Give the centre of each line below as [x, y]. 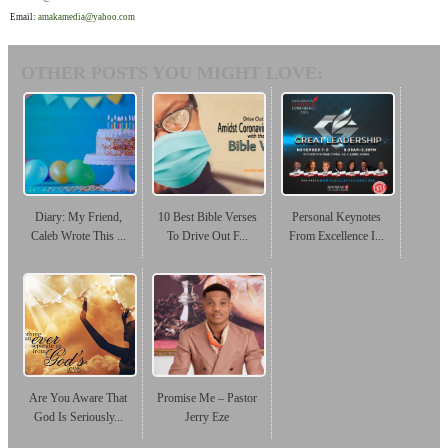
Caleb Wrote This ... [78, 236]
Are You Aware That [78, 398]
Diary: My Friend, [78, 217]
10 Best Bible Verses [207, 217]
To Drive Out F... [207, 236]
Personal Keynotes [336, 217]
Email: [24, 17]
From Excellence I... [336, 236]
